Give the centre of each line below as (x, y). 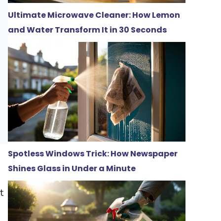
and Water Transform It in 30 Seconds (87, 30)
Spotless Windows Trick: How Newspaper (93, 153)
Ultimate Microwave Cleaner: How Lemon (94, 15)
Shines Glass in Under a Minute (72, 168)
